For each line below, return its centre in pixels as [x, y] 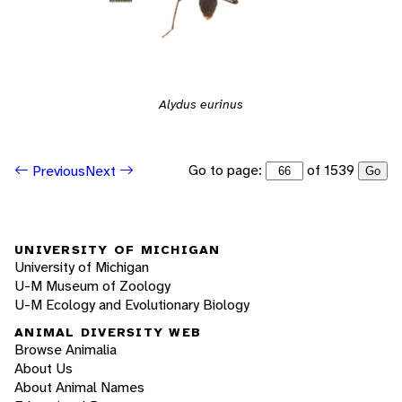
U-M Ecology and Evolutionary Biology [132, 304]
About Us [44, 369]
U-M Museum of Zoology [92, 285]
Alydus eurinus [201, 105]
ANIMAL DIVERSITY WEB [108, 332]
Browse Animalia [66, 350]
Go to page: [227, 170]
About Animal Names [79, 388]
